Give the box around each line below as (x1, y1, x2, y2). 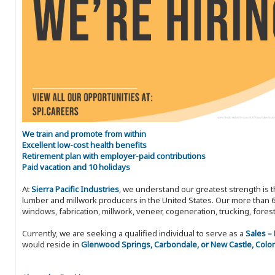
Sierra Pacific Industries (31, 184, 119, 195)
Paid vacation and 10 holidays (22, 161, 130, 173)
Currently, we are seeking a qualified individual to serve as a (22, 228, 246, 239)
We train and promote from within (22, 128, 146, 140)
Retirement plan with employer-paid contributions (22, 150, 206, 162)
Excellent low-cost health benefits (22, 139, 147, 151)
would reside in (22, 239, 81, 250)
